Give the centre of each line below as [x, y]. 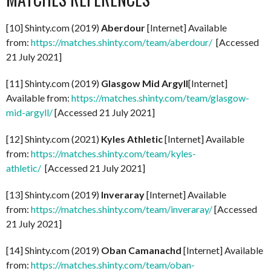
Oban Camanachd [142, 250]
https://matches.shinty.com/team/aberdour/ [122, 42]
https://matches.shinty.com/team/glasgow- [160, 98]
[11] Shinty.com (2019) [54, 83]
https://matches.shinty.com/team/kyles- [113, 154]
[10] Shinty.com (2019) [54, 28]
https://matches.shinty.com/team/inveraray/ [122, 209]
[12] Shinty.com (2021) [54, 139]
